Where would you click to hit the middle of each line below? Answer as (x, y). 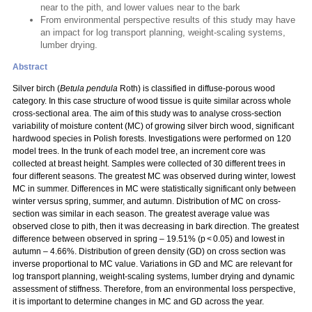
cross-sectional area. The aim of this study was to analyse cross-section (147, 114)
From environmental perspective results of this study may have (168, 20)
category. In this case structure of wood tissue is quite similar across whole (152, 101)
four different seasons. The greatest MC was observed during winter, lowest (154, 176)
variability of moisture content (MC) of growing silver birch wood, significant (153, 126)
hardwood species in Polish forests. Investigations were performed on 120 (152, 139)
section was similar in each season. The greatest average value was (141, 214)
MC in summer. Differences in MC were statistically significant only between (154, 189)
